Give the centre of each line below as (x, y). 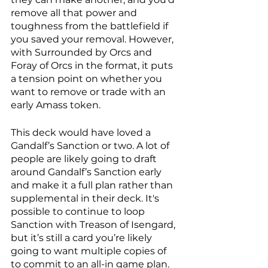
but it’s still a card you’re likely (83, 238)
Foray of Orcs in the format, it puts (93, 66)
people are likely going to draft (85, 159)
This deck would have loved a (82, 133)
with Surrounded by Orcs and (83, 53)
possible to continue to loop (79, 212)
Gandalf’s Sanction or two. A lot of (91, 146)
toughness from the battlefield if (91, 26)
